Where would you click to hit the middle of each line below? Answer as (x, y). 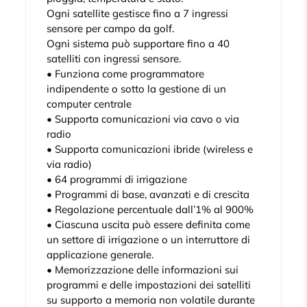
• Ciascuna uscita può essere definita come (149, 225)
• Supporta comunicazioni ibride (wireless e (150, 149)
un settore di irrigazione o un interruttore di (149, 240)
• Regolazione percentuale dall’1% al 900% (150, 210)
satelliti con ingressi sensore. (114, 59)
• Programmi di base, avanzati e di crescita (148, 195)
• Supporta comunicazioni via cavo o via (143, 119)
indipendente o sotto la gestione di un (137, 89)
